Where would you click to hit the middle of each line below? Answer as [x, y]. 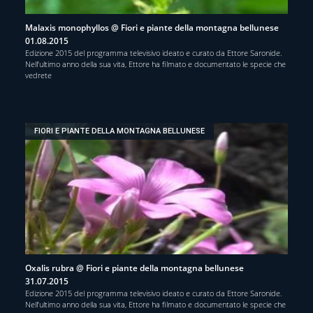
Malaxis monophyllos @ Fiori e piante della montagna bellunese [152, 27]
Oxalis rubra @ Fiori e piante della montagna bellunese [134, 268]
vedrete [38, 75]
